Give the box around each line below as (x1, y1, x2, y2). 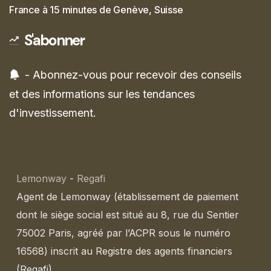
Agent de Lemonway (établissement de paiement (16, 191, 238, 203)
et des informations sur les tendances (9, 87, 195, 100)
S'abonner (24, 31, 84, 50)
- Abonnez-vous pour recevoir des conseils (25, 68, 241, 81)
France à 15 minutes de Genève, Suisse (9, 4, 183, 16)
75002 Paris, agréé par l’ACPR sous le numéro (16, 227, 230, 240)
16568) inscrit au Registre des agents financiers (16, 245, 232, 258)
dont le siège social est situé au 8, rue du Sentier (16, 209, 239, 221)
